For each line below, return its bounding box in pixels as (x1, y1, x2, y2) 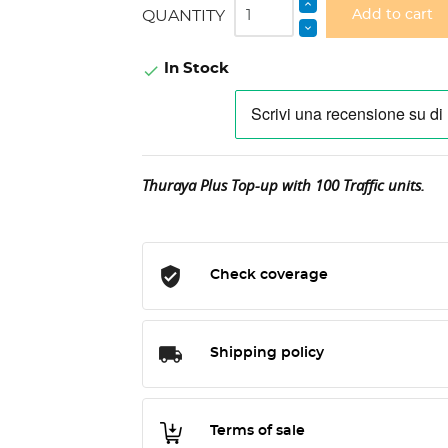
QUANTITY (141, 7, 225, 24)
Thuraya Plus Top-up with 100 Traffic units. (141, 175, 425, 196)
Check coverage (209, 268, 328, 283)
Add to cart (352, 8, 434, 22)
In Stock (159, 61, 229, 76)
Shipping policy (209, 346, 324, 361)
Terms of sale (209, 424, 305, 439)
